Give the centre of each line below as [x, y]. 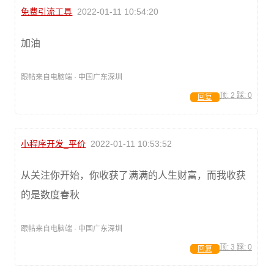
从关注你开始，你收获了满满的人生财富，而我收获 [134, 175]
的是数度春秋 [50, 195]
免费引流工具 [47, 12]
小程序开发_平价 [54, 144]
